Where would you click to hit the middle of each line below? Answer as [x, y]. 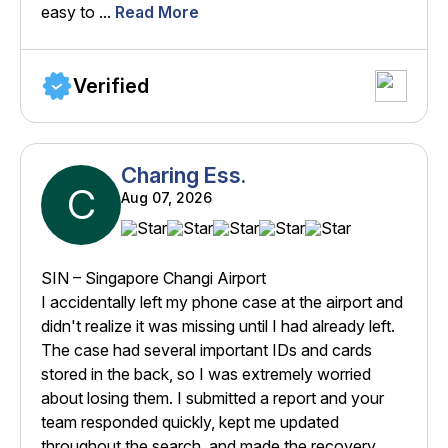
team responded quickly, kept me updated [190, 422]
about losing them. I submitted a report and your [212, 398]
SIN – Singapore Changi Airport [153, 278]
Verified [111, 86]
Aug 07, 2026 [166, 198]
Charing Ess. [183, 175]
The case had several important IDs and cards [206, 350]
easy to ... [78, 12]
